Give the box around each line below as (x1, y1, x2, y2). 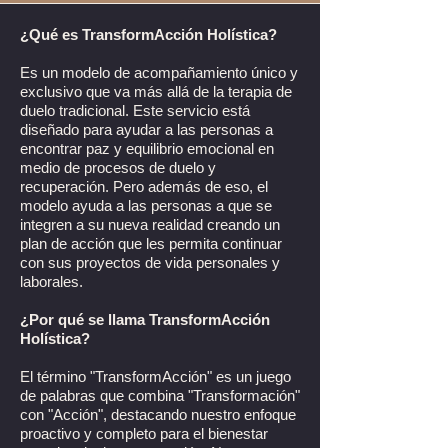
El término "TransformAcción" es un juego (20, 368, 291, 385)
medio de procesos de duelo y (20, 159, 216, 176)
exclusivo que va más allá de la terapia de (20, 83, 292, 100)
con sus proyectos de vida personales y (20, 254, 280, 271)
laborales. (20, 273, 83, 290)
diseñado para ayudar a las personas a (20, 121, 273, 138)
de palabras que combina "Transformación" (20, 387, 300, 404)
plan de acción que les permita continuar (20, 235, 282, 252)
